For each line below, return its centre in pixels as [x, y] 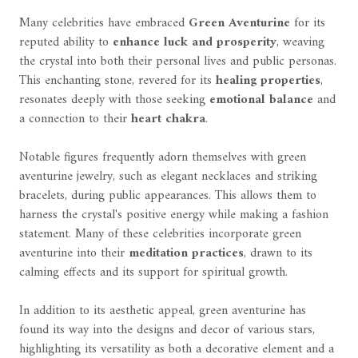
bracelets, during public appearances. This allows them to [168, 196]
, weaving [300, 43]
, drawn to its [278, 254]
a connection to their [75, 119]
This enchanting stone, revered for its [117, 81]
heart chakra [168, 119]
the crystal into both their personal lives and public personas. [178, 62]
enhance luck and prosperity [195, 43]
